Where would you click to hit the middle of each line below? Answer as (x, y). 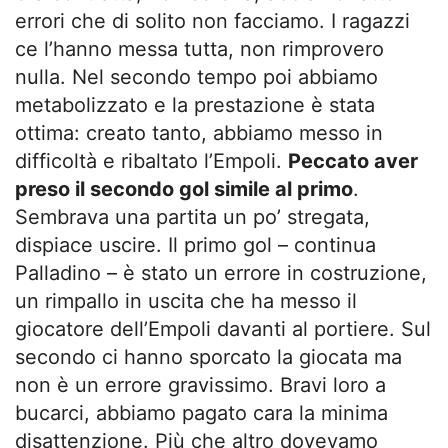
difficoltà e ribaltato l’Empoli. (151, 161)
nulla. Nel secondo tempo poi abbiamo (196, 77)
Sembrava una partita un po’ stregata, (192, 217)
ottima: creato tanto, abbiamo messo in (199, 133)
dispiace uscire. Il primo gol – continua (195, 245)
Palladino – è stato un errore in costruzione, (221, 273)
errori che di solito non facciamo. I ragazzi (212, 21)
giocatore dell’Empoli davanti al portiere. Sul (223, 329)
